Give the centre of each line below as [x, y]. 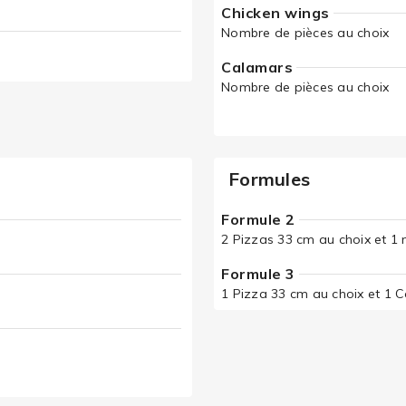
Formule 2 [258, 219]
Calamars [257, 67]
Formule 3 [258, 274]
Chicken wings [275, 13]
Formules [269, 179]
